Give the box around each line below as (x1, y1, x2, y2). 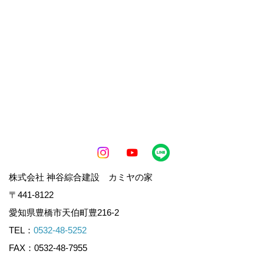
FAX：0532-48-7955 (9, 243, 87, 253)
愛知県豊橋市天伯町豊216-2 (9, 207, 128, 218)
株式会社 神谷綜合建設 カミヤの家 (9, 172, 153, 183)
